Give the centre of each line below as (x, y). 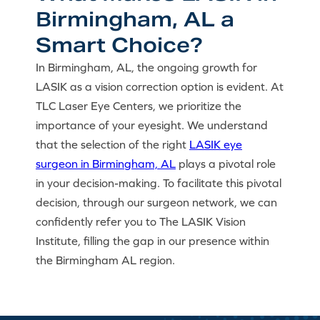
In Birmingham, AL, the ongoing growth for (146, 67)
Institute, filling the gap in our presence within (152, 241)
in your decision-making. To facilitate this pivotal (159, 183)
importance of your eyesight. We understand (152, 125)
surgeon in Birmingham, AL (106, 164)
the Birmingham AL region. (105, 260)
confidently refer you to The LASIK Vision (141, 221)
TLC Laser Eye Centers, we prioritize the (139, 106)
